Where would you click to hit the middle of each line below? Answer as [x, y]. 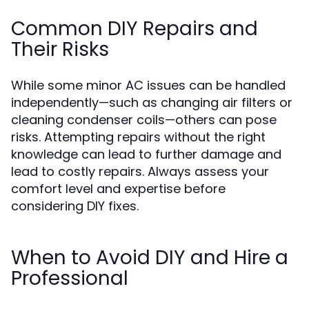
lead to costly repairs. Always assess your [140, 171]
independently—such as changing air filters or [152, 102]
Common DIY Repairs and [134, 29]
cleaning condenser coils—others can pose [144, 120]
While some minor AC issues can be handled [148, 85]
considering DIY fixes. [75, 206]
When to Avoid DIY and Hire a [150, 258]
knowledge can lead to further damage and [146, 154]
